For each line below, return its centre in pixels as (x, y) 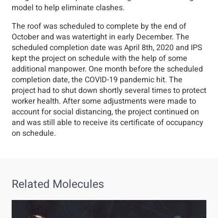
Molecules (78, 184)
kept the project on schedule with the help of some (100, 58)
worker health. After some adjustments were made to (104, 101)
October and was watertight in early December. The (100, 37)
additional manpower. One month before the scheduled (107, 69)
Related (32, 184)
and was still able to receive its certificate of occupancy (108, 123)
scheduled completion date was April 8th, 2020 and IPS (107, 48)
